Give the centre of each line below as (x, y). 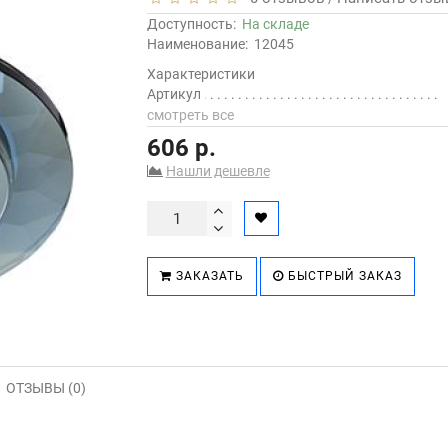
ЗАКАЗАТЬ (207, 276)
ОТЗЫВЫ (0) (46, 388)
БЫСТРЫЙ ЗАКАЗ (342, 276)
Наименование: (197, 44)
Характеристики (200, 74)
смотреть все (190, 115)
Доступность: (194, 24)
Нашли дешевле (217, 171)
